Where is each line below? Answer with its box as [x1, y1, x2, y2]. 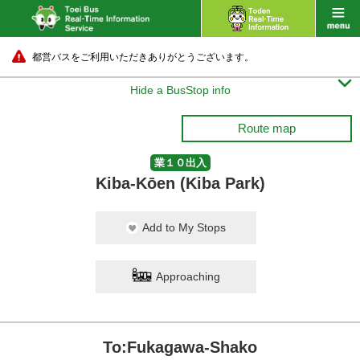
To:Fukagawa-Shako [103, 338, 257, 356]
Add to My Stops [142, 221, 226, 234]
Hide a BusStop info [129, 84, 231, 96]
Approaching [156, 270, 220, 283]
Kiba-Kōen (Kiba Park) [95, 174, 265, 192]
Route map [238, 121, 296, 135]
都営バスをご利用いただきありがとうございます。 [32, 51, 254, 63]
